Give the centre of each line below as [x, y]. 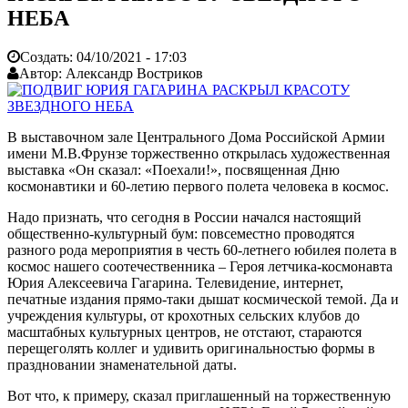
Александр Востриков [134, 73]
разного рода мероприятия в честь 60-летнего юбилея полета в [202, 250]
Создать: [48, 56]
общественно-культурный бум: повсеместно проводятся [181, 233]
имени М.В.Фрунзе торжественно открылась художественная [199, 153]
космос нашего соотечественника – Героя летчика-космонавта [200, 266]
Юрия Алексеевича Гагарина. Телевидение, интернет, [175, 282]
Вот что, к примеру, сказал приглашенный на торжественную [199, 395]
